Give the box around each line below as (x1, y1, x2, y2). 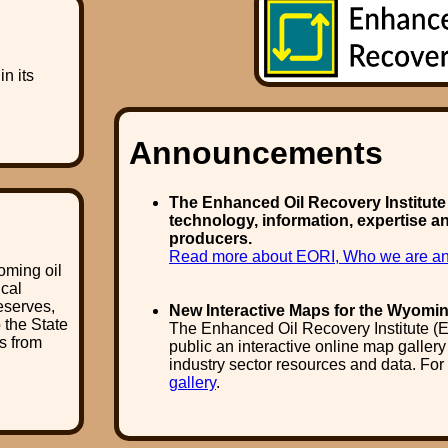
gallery (169, 373, 216, 391)
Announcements (129, 135, 383, 172)
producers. (169, 229, 252, 247)
